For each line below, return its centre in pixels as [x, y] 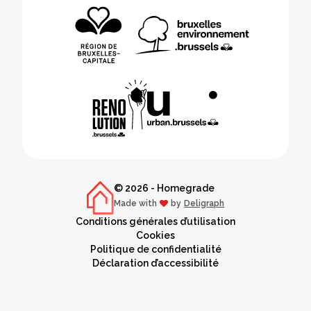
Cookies [155, 235]
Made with [136, 203]
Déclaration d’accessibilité [155, 263]
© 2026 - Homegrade [165, 188]
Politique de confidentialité [155, 249]
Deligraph [204, 203]
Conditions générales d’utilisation [155, 221]
